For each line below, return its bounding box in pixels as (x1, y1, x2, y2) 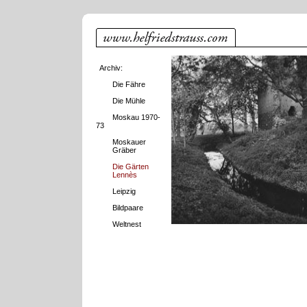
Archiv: (96, 64, 123, 72)
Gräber (96, 146, 136, 154)
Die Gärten (112, 162, 149, 171)
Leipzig (112, 187, 136, 195)
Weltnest (112, 220, 141, 228)
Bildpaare (112, 204, 143, 212)
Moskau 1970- (112, 113, 160, 121)
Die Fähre (112, 80, 145, 88)
